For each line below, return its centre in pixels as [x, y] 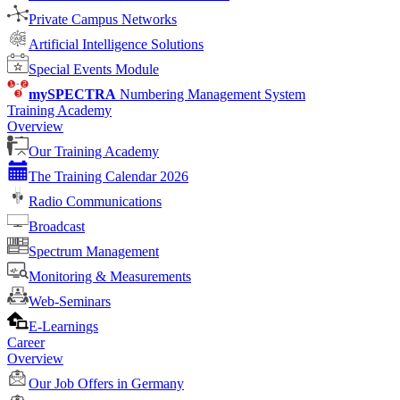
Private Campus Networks [103, 19]
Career [26, 342]
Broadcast [57, 226]
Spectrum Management [94, 251]
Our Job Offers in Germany [106, 383]
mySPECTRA [72, 94]
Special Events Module [94, 69]
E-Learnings [63, 326]
